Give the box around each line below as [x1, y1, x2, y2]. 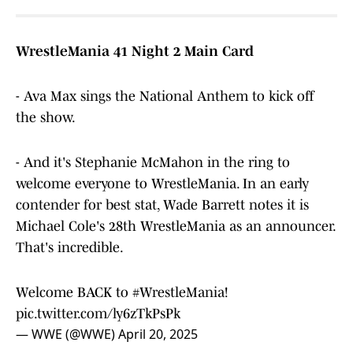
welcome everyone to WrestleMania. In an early [16, 176, 309, 192]
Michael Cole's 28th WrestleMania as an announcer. [16, 218, 335, 235]
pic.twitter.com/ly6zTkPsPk [16, 306, 180, 322]
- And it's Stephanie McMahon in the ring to [16, 154, 290, 171]
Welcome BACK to [16, 284, 132, 301]
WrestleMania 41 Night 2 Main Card [16, 43, 254, 60]
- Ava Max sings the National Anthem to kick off [16, 88, 314, 105]
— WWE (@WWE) [16, 325, 118, 344]
